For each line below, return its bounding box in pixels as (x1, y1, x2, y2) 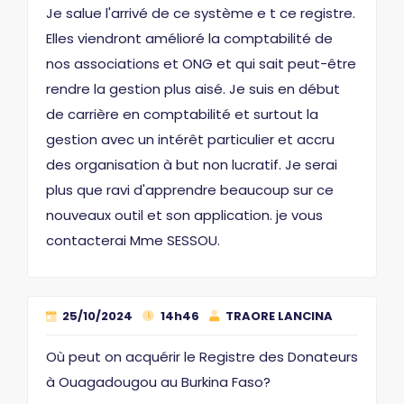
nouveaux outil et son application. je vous (46, 206, 323, 225)
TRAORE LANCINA (223, 308, 333, 325)
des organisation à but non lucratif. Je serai (46, 155, 337, 174)
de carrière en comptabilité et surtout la (46, 105, 318, 124)
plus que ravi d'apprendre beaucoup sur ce (46, 180, 334, 199)
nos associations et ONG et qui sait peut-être (46, 54, 356, 73)
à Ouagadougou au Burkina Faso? (46, 372, 271, 391)
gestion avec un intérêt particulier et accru (46, 130, 335, 149)
